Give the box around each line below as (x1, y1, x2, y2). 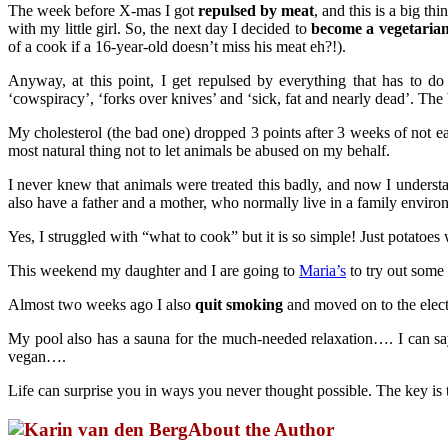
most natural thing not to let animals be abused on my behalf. (8, 141, 390, 159)
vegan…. (8, 347, 66, 365)
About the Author (188, 418, 334, 440)
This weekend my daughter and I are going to (8, 261, 299, 279)
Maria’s (299, 261, 346, 279)
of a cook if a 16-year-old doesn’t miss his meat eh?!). (8, 37, 346, 55)
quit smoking (195, 295, 283, 313)
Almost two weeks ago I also (8, 295, 195, 313)
